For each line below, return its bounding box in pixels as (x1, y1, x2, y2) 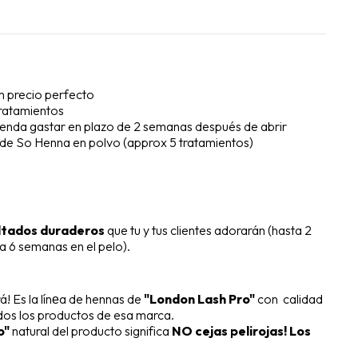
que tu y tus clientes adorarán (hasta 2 (105, 222, 312, 239)
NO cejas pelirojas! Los (172, 323, 311, 340)
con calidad (255, 291, 323, 308)
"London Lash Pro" (144, 291, 255, 308)
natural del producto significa (10, 323, 172, 340)
